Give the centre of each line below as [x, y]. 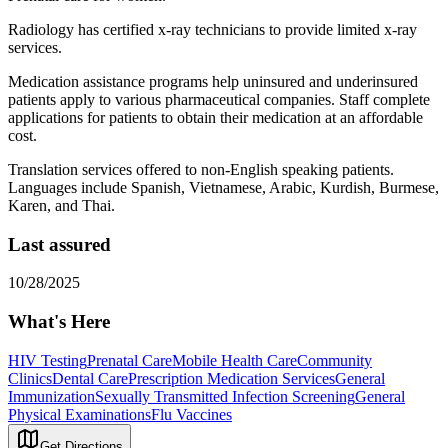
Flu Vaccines [191, 414]
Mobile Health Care [234, 360]
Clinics [30, 378]
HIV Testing [47, 360]
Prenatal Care [129, 360]
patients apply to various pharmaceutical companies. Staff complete [219, 99]
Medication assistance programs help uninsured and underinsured [213, 81]
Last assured [59, 244]
